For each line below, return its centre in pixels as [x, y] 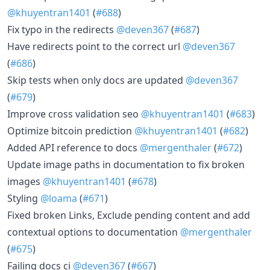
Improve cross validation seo [74, 114]
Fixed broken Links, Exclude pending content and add [129, 215]
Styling [24, 198]
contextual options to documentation [94, 232]
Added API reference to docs [74, 147]
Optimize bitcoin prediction [71, 130]
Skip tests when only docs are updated [96, 80]
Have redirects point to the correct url [95, 46]
